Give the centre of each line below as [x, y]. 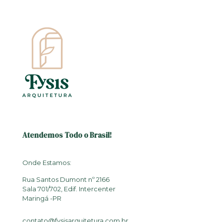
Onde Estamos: [47, 162]
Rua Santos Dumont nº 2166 [66, 179]
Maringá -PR [42, 198]
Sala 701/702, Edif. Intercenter [69, 189]
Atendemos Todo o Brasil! [67, 135]
